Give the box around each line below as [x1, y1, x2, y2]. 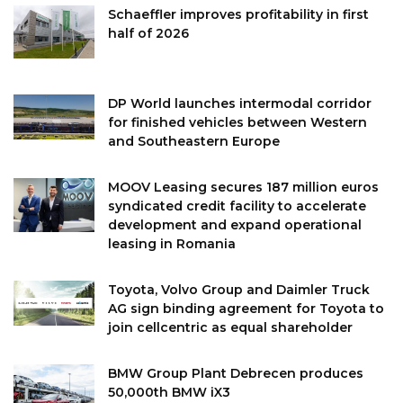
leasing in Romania [108, 235, 236, 252]
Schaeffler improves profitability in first [108, 5, 369, 22]
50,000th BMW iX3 [108, 383, 230, 400]
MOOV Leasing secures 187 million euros [108, 178, 379, 195]
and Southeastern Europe [108, 132, 280, 149]
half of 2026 [108, 24, 189, 41]
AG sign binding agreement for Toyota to [108, 300, 384, 317]
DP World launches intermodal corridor [108, 94, 372, 112]
